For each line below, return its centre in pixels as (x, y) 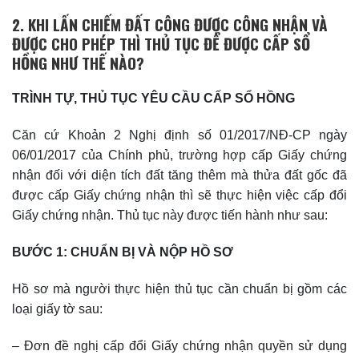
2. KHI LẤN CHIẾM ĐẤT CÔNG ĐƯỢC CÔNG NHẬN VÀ (170, 24)
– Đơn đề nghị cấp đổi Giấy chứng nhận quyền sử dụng (179, 345)
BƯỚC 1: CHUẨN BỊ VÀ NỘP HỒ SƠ (123, 252)
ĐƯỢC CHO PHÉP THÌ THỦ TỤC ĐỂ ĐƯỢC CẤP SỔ (161, 43)
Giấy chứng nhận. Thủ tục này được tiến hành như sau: (170, 216)
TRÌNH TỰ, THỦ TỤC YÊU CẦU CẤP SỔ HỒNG (153, 99)
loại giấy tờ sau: (57, 309)
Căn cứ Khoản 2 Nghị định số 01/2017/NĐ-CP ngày (179, 135)
